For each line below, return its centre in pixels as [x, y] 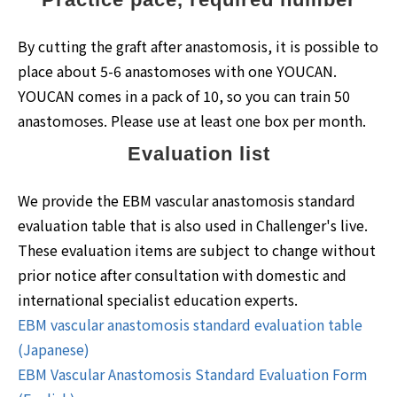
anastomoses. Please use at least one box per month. [192, 120]
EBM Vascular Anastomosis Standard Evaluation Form [193, 374]
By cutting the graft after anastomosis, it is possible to [198, 46]
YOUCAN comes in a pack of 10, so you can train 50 [184, 95]
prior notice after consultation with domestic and [182, 274]
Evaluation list [198, 153]
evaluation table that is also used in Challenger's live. [193, 225]
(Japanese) [54, 349]
